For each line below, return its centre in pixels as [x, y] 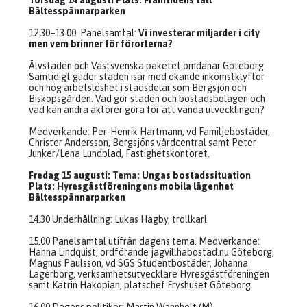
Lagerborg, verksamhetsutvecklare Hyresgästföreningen [149, 274]
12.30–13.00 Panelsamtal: [84, 33]
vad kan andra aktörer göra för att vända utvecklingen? [147, 110]
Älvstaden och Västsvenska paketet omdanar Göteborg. [147, 66]
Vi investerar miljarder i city [199, 33]
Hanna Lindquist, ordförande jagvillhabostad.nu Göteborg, [151, 252]
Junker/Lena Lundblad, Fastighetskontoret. [119, 153]
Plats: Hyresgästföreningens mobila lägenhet [131, 186]
